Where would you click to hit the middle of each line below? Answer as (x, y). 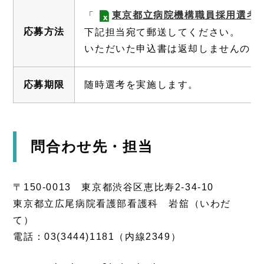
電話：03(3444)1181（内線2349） (97, 236)
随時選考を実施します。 (141, 84)
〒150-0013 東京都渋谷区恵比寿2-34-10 (113, 187)
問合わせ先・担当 (92, 146)
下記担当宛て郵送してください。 (162, 32)
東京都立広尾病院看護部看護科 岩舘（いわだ (122, 203)
